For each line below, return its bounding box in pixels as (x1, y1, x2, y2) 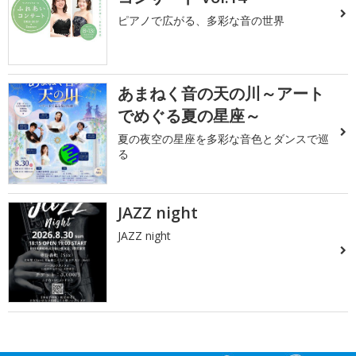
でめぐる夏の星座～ (118, 105, 261, 127)
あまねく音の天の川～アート (118, 83, 325, 105)
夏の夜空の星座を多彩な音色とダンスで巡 (118, 131, 330, 147)
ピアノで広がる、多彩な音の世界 (118, 12, 285, 28)
